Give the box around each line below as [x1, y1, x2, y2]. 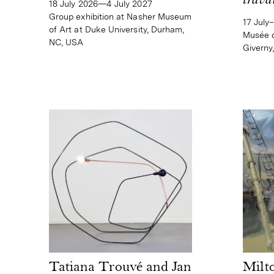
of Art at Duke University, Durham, [49, 24, 185, 35]
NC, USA [49, 37, 84, 48]
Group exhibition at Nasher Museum [49, 12, 192, 22]
